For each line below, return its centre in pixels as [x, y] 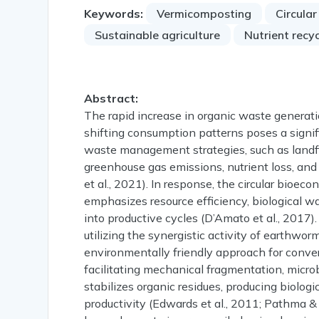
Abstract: [111, 99]
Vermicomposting [204, 14]
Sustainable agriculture [158, 35]
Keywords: [114, 14]
